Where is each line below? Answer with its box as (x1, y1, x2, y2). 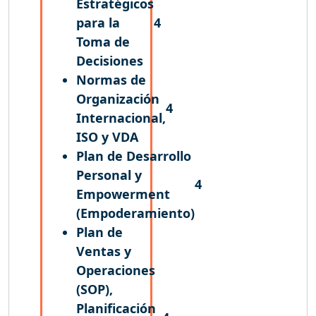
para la (76, 13, 120, 31)
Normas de (76, 71, 146, 88)
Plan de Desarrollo (76, 147, 191, 164)
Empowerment (76, 185, 170, 202)
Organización (76, 90, 159, 107)
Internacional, (76, 109, 166, 126)
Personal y (76, 166, 142, 183)
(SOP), (76, 280, 113, 298)
